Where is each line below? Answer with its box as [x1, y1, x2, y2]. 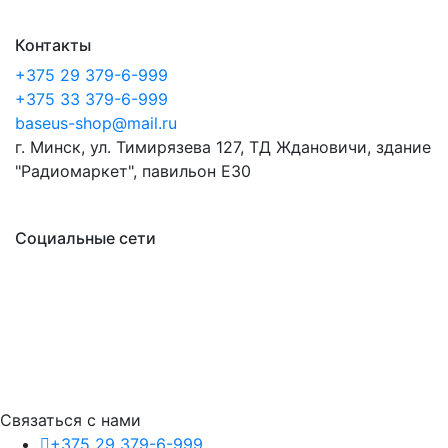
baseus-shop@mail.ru [15, 113, 177, 134]
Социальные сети [15, 228, 156, 249]
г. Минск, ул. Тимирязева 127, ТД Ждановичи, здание [15, 137, 431, 158]
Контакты [15, 35, 91, 56]
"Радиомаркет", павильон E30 [15, 161, 251, 182]
